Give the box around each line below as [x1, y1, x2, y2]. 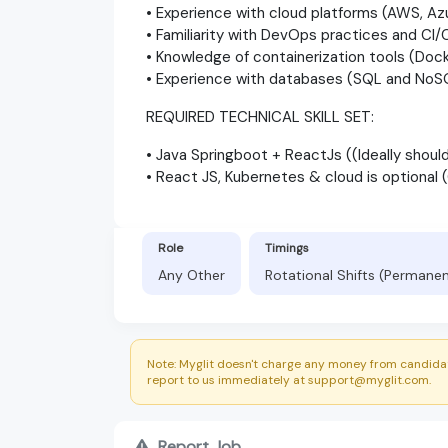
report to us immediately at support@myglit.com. [147, 371, 431, 388]
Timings [265, 239, 309, 256]
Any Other [158, 265, 225, 284]
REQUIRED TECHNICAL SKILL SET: [146, 106, 374, 127]
